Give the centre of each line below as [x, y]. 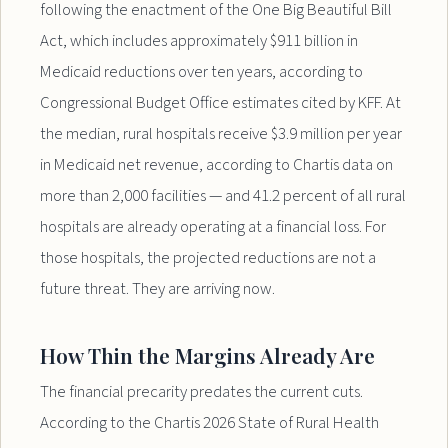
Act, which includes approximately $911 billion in [199, 41]
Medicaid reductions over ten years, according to [202, 72]
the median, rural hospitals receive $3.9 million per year [221, 134]
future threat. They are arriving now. [158, 289]
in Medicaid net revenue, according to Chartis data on [217, 165]
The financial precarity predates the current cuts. [202, 392]
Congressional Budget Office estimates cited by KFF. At [221, 103]
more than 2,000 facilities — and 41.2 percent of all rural [223, 196]
